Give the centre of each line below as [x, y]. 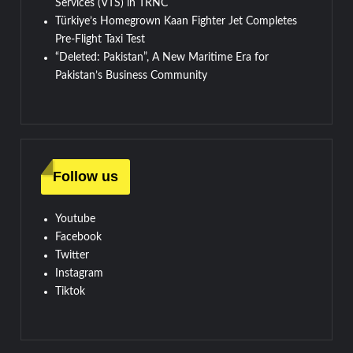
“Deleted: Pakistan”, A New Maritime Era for [162, 57]
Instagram [80, 273]
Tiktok [71, 291]
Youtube [76, 219]
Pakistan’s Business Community [132, 75]
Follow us [86, 176]
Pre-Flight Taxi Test [100, 39]
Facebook [79, 237]
